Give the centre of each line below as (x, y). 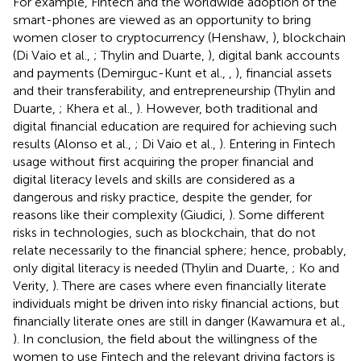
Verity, (33, 285)
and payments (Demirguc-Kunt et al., (121, 73)
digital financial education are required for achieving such (175, 126)
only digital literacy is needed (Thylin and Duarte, (152, 268)
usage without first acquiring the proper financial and (163, 161)
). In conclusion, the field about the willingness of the (165, 338)
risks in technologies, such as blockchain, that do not (164, 232)
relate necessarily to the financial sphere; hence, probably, (180, 250)
